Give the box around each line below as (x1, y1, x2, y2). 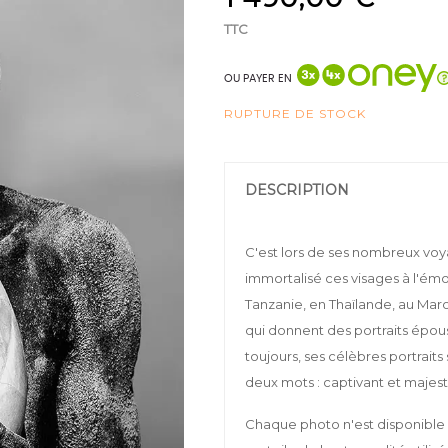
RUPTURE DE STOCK (224, 106, 366, 121)
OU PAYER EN (224, 72, 292, 84)
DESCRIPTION (245, 181, 349, 199)
